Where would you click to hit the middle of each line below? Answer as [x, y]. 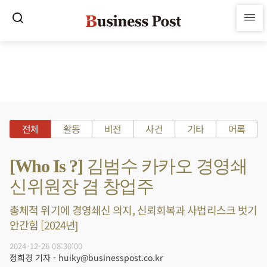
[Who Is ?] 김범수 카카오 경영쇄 [128, 166]
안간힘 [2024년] [44, 225]
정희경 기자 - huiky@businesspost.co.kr [86, 257]
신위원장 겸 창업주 [81, 186]
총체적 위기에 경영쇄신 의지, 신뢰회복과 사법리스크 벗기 [133, 210]
